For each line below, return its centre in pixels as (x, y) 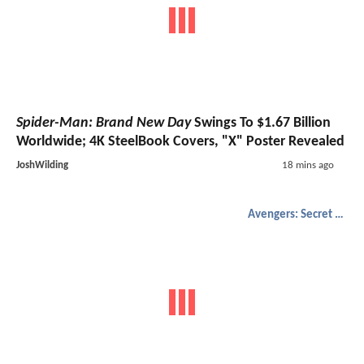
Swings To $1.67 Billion (261, 123)
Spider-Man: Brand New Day (104, 123)
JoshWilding (42, 166)
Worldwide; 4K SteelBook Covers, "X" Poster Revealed (180, 142)
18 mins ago (308, 166)
